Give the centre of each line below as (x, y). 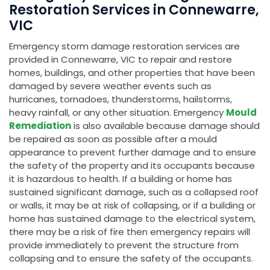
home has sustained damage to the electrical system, (132, 219)
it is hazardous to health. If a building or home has (121, 179)
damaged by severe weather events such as (110, 86)
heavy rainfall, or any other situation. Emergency (118, 113)
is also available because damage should (165, 126)
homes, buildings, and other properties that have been (132, 73)
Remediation (40, 126)
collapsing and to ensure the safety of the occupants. (131, 259)
